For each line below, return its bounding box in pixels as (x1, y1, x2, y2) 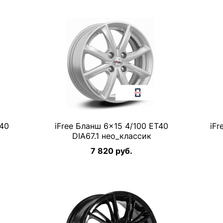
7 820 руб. (91, 146, 132, 156)
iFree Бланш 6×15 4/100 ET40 (55, 121, 168, 131)
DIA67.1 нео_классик (72, 131, 151, 141)
